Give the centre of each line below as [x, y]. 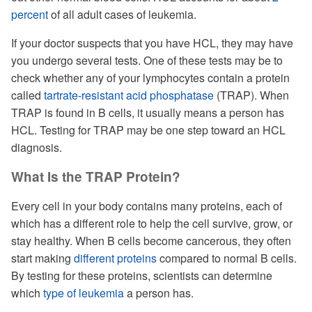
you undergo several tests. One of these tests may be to [147, 60]
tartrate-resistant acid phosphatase [129, 95]
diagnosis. [37, 147]
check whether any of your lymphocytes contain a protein [150, 78]
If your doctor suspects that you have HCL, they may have [152, 43]
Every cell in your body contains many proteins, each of [147, 206]
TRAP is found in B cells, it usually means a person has [148, 112]
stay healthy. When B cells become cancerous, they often [151, 241]
